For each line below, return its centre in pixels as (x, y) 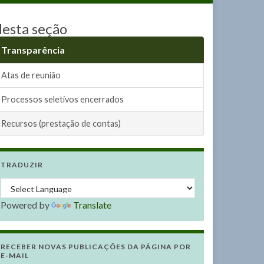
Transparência (33, 50)
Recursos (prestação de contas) (61, 123)
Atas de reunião (31, 75)
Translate (92, 205)
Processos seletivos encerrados (62, 99)
